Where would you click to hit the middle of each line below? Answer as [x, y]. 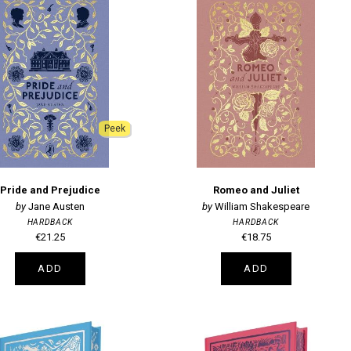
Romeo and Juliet [256, 190]
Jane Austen [56, 207]
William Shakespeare [262, 207]
